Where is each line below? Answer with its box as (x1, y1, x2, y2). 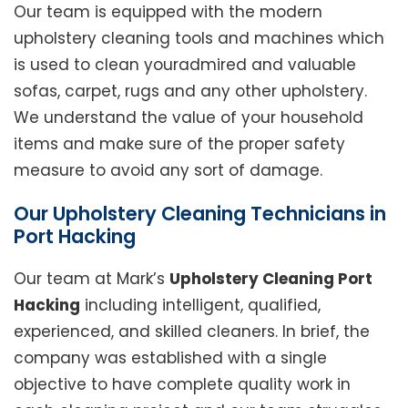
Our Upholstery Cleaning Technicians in (14, 200, 386, 228)
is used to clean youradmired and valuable (14, 54, 356, 76)
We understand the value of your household (14, 107, 363, 129)
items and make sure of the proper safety (14, 133, 345, 156)
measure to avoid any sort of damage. (14, 159, 322, 182)
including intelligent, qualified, (80, 294, 321, 317)
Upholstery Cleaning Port (169, 268, 372, 291)
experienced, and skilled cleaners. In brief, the (14, 321, 370, 343)
